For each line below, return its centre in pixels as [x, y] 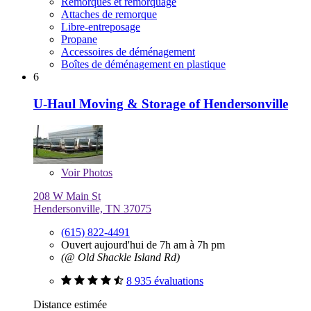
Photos [96, 172]
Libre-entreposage [101, 27]
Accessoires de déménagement [128, 52]
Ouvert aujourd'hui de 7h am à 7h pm [143, 244]
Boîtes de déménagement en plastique [143, 65]
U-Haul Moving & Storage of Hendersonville [161, 103]
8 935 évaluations [165, 280]
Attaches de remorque [109, 15]
